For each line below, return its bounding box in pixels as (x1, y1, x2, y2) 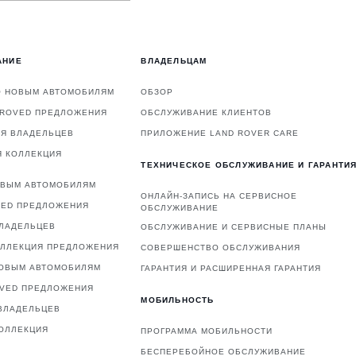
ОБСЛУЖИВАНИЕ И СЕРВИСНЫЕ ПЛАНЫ (141, 222, 327, 232)
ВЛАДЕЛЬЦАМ (141, 56, 207, 66)
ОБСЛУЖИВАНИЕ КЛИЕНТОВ (141, 108, 273, 118)
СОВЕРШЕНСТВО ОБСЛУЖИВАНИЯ (141, 243, 301, 253)
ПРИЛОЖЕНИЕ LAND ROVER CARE (141, 129, 300, 138)
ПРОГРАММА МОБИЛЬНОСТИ (141, 327, 273, 336)
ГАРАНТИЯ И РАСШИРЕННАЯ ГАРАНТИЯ (141, 264, 322, 273)
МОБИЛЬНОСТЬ (141, 296, 215, 305)
